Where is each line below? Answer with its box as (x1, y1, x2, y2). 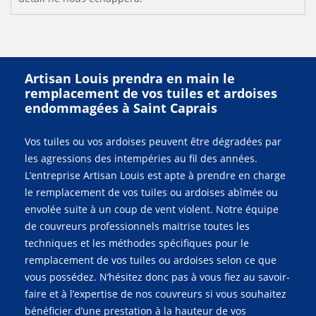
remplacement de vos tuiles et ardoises (25, 85, 277, 102)
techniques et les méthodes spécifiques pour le (25, 236, 249, 250)
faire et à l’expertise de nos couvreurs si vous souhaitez (25, 287, 286, 300)
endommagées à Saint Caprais (25, 99, 217, 116)
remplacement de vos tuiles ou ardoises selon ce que (25, 253, 276, 267)
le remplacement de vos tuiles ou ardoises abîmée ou (25, 186, 278, 199)
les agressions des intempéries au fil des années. (25, 152, 257, 165)
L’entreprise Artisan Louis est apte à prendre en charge (25, 169, 286, 182)
